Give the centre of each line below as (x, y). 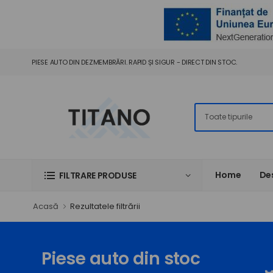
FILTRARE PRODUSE (98, 175)
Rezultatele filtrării (105, 206)
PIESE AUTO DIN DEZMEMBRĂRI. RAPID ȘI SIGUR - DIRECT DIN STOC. (135, 62)
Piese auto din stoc (121, 258)
